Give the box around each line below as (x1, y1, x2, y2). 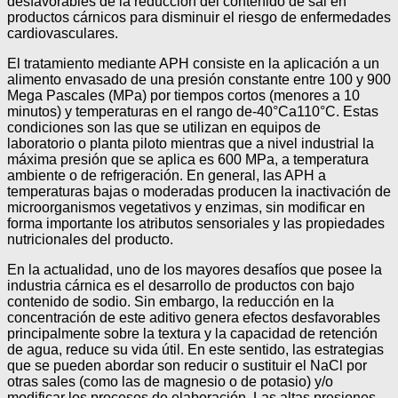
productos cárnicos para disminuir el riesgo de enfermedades (7, 9, 391, 25)
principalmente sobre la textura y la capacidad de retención (7, 325, 378, 341)
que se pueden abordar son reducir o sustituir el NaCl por (7, 357, 367, 373)
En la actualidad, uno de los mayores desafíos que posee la (7, 261, 382, 277)
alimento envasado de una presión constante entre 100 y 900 (7, 71, 391, 87)
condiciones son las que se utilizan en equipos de (7, 119, 321, 135)
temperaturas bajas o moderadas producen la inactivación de (7, 183, 391, 199)
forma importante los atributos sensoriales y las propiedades (7, 215, 385, 231)
